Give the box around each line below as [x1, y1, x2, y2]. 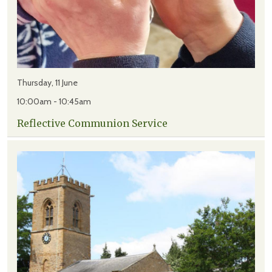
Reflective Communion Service [17, 117, 168, 130]
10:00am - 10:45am [17, 96, 91, 107]
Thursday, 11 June [17, 77, 78, 89]
